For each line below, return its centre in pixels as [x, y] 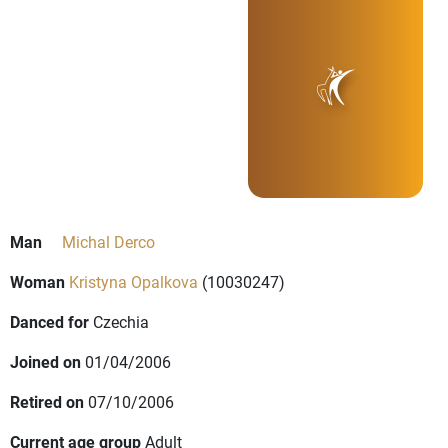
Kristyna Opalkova [133, 282]
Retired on [47, 402]
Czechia [121, 322]
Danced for [49, 322]
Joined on [45, 362]
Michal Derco [108, 242]
